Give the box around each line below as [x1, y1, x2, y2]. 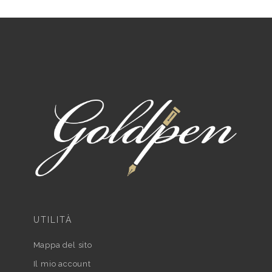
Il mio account [33, 259, 91, 268]
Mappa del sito [33, 240, 92, 250]
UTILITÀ [33, 214, 73, 225]
